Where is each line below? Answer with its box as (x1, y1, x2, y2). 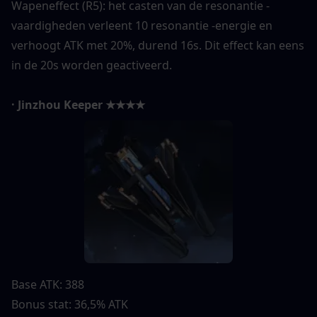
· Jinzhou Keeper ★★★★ (11, 96, 145, 113)
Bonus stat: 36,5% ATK (11, 296, 128, 312)
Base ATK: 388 (11, 276, 84, 292)
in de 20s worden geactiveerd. (11, 57, 172, 73)
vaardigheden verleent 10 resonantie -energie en (11, 17, 272, 33)
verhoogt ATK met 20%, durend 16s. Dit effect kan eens (11, 37, 304, 53)
